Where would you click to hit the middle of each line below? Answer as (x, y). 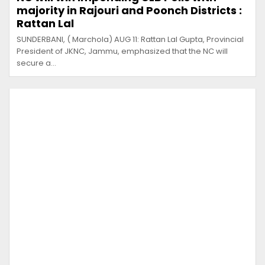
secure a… (36, 63)
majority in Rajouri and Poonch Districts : (129, 10)
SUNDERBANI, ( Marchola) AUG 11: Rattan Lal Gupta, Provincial (130, 39)
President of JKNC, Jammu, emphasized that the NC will (122, 51)
